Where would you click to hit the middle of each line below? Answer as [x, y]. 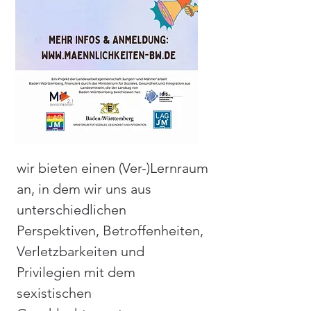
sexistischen [54, 293]
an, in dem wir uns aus [84, 189]
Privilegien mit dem [76, 272]
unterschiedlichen [72, 210]
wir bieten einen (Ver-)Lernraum [112, 168]
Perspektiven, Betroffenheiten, [110, 230]
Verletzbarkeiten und [81, 251]
